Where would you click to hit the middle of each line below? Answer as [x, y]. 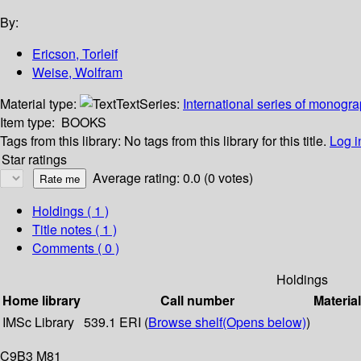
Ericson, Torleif [75, 54]
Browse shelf [185, 322]
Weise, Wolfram [77, 73]
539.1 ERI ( [116, 322]
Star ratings [34, 160]
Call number [197, 301]
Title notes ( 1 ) [75, 230]
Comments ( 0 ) [76, 248]
